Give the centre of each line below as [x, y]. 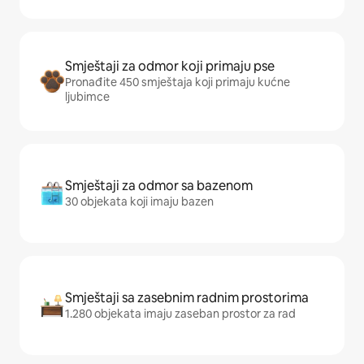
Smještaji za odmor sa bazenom [159, 186]
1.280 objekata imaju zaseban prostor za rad [180, 314]
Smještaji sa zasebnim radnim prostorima [187, 298]
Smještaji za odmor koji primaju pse [170, 67]
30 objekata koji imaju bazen [139, 202]
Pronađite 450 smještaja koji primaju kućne [178, 82]
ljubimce [87, 97]
